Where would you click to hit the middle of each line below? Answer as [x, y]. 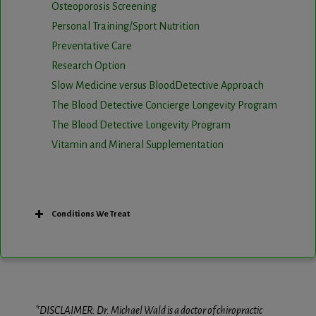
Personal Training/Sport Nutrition [125, 26]
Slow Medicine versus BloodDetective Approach [157, 86]
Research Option [88, 66]
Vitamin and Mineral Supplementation [137, 145]
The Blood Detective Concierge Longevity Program [164, 105]
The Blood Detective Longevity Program [141, 125]
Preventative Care [91, 46]
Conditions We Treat [90, 214]
